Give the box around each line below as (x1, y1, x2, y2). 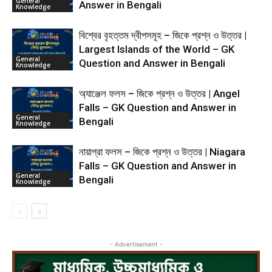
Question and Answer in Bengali (79, 57, 230, 69)
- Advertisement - (109, 240, 163, 248)
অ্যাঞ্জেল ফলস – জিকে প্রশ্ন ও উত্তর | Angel (79, 87, 240, 100)
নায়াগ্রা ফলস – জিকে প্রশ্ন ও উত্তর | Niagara (79, 146, 245, 158)
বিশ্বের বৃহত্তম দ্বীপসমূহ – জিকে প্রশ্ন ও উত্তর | (79, 29, 246, 41)
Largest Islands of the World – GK (79, 43, 234, 55)
